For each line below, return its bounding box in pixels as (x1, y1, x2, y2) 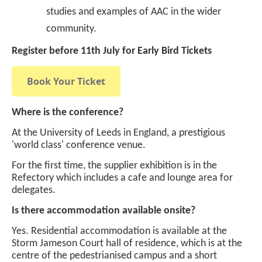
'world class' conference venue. (12, 139, 146, 151)
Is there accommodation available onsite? (12, 205, 195, 216)
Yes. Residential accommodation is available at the (12, 225, 227, 237)
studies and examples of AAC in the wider (46, 6, 221, 18)
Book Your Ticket (27, 74, 105, 88)
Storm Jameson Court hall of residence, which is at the (12, 237, 242, 249)
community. (46, 23, 96, 35)
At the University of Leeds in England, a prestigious (12, 127, 225, 139)
